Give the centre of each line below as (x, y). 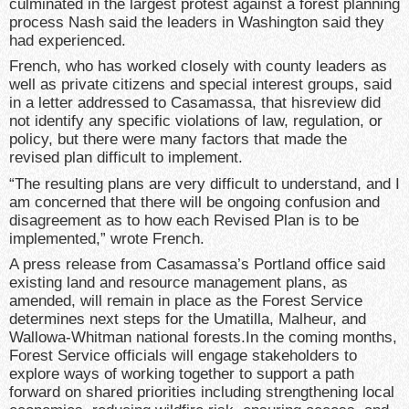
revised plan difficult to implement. (126, 158)
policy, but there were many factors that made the (178, 140)
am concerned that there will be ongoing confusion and (194, 202)
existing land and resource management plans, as (178, 283)
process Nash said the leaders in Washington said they (197, 23)
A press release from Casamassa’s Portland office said (197, 265)
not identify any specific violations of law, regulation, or (196, 121)
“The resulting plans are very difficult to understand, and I (204, 184)
